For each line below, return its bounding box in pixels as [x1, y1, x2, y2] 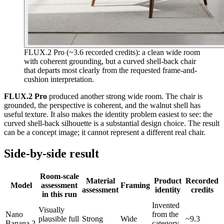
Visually [38, 205, 64, 214]
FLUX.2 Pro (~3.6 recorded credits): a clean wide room [24, 48, 200, 57]
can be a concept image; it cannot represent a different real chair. [4, 128, 205, 137]
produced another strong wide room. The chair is [47, 92, 202, 101]
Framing [120, 181, 150, 190]
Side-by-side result [4, 147, 99, 160]
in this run [41, 190, 77, 199]
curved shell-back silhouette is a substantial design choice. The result [4, 119, 219, 128]
